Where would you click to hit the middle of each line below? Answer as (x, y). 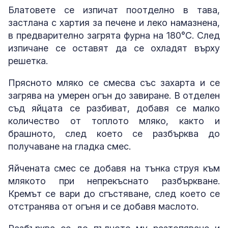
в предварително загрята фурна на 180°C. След (114, 36)
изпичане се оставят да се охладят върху (114, 48)
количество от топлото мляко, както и (114, 121)
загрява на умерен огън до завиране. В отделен (114, 96)
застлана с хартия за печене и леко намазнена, (114, 23)
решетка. (28, 61)
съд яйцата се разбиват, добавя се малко (114, 108)
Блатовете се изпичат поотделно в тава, (114, 10)
